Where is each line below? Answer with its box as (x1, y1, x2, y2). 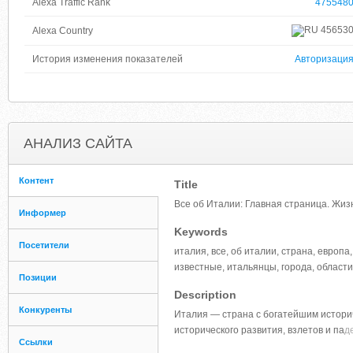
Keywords (174, 225, 228, 238)
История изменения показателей (32, 54, 183, 65)
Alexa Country (32, 25, 93, 36)
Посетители (19, 240, 69, 250)
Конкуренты (19, 305, 72, 314)
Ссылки (19, 337, 53, 347)
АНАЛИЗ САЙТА (24, 136, 132, 151)
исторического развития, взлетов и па (174, 325, 344, 336)
